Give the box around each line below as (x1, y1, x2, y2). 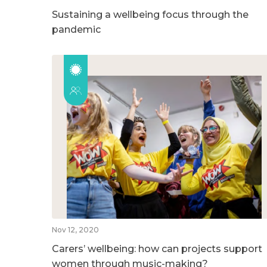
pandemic (52, 23, 101, 35)
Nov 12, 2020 (52, 225, 99, 234)
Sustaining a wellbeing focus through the (52, 8, 249, 20)
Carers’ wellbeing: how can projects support (52, 243, 262, 254)
